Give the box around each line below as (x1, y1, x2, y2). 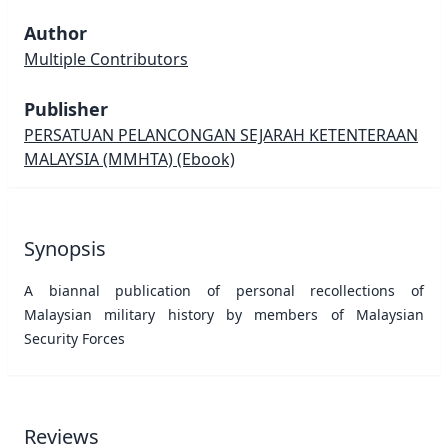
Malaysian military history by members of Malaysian (24, 305, 424, 324)
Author (24, 21, 87, 45)
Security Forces (24, 329, 125, 348)
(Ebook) (173, 148, 235, 170)
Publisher (24, 97, 108, 121)
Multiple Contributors (24, 48, 188, 70)
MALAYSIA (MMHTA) (24, 148, 173, 170)
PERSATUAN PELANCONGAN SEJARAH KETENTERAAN (24, 124, 418, 146)
